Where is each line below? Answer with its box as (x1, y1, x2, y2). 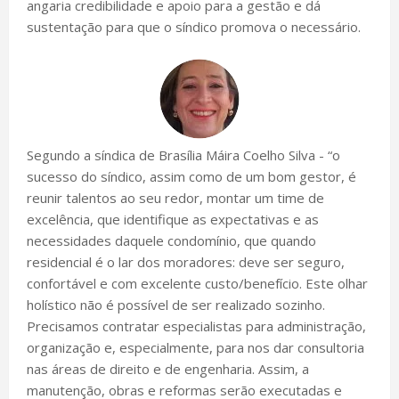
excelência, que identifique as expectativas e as (27, 209, 319, 228)
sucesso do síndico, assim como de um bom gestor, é (27, 167, 356, 185)
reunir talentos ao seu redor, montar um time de (27, 188, 324, 207)
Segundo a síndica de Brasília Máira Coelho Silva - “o (27, 145, 340, 164)
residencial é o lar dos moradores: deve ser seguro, (27, 252, 345, 271)
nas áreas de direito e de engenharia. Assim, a (27, 359, 309, 378)
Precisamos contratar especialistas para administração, (27, 316, 366, 335)
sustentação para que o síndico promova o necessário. (27, 17, 361, 36)
